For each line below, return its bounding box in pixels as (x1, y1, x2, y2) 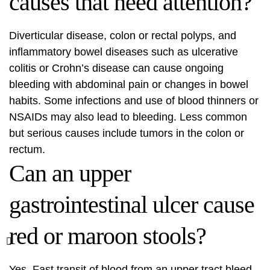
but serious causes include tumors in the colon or (9, 127, 244, 139)
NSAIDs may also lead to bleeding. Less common (9, 111, 247, 123)
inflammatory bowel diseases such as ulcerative (9, 46, 238, 58)
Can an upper (9, 160, 131, 187)
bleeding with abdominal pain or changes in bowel (9, 78, 248, 90)
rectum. (9, 143, 45, 155)
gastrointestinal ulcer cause (9, 191, 254, 218)
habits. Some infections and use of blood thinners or (9, 95, 259, 107)
